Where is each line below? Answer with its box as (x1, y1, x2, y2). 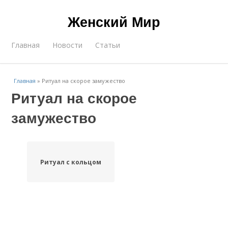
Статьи (95, 40, 121, 50)
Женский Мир (68, 12, 160, 31)
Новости (52, 40, 83, 50)
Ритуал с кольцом (40, 157, 101, 166)
